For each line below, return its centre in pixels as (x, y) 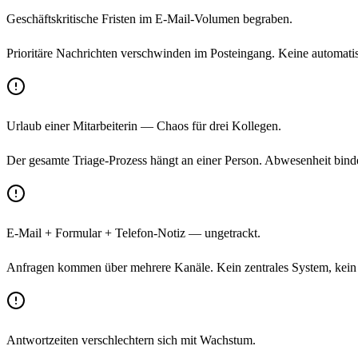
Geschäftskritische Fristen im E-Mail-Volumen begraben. (149, 19)
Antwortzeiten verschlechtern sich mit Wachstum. (131, 340)
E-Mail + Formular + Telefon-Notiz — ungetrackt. (133, 233)
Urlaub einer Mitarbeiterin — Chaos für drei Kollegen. (144, 126)
